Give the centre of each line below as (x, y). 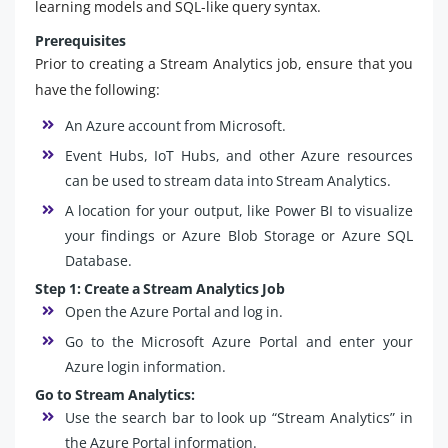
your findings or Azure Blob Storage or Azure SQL (239, 236)
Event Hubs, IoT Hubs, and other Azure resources (239, 156)
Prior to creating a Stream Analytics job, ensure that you (224, 64)
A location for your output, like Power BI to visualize (239, 211)
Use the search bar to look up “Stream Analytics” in (239, 418)
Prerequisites (80, 41)
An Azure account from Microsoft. (175, 126)
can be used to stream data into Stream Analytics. (228, 181)
